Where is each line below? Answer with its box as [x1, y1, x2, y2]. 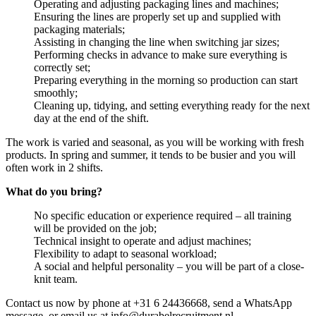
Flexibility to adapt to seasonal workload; [34, 247, 217, 260]
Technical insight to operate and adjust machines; [34, 234, 251, 247]
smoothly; [34, 86, 78, 99]
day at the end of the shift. [34, 111, 149, 124]
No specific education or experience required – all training [34, 209, 291, 221]
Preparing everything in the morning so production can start [34, 73, 298, 86]
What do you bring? [6, 185, 102, 197]
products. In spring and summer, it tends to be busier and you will [6, 148, 296, 161]
